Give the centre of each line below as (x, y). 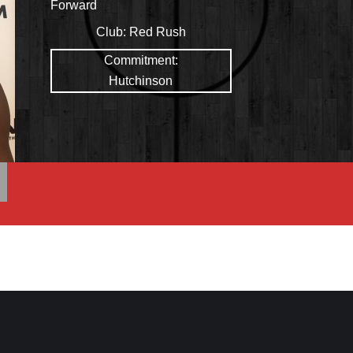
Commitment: (141, 60)
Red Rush (157, 32)
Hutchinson (141, 80)
